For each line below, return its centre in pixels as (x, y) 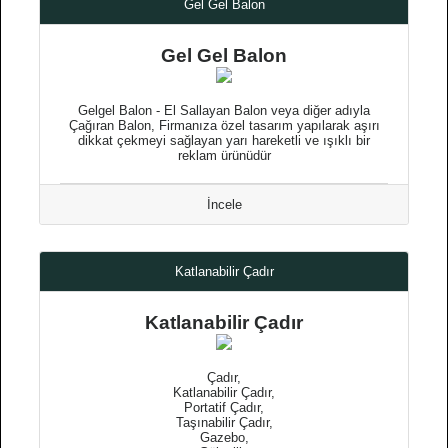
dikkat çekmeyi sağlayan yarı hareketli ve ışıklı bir (224, 140)
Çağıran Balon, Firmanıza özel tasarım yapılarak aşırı (224, 125)
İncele (224, 204)
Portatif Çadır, (224, 407)
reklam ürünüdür (224, 155)
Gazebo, (224, 437)
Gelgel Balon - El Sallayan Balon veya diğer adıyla (224, 110)
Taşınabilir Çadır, (224, 422)
